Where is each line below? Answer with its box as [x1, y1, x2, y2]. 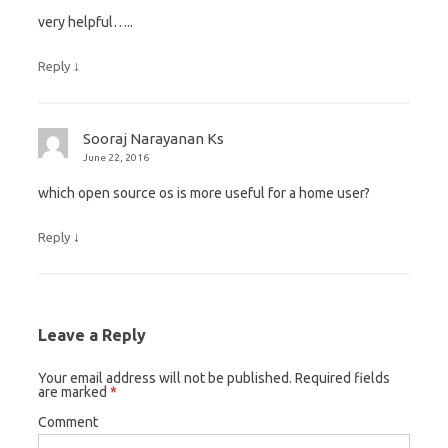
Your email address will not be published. [38, 370, 292, 387]
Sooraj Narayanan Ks [83, 130, 224, 148]
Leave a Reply [38, 326, 146, 345]
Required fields [292, 370, 390, 387]
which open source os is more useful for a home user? [38, 185, 370, 202]
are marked [38, 384, 110, 401]
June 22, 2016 [83, 152, 149, 164]
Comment [38, 414, 98, 431]
